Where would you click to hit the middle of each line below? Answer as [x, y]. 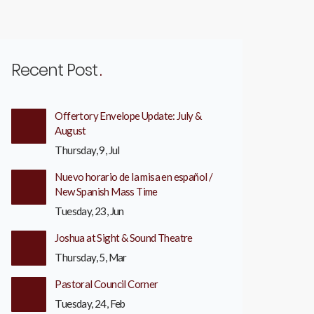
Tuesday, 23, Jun [89, 211]
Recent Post [54, 70]
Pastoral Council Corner [107, 284]
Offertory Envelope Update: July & [128, 116]
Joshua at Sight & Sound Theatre [124, 238]
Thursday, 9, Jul [87, 150]
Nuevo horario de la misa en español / [134, 177]
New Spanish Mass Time [106, 191]
